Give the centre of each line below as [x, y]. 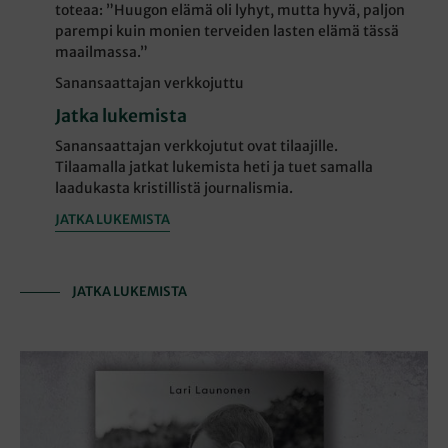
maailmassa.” [102, 52]
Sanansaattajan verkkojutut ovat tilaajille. [197, 146]
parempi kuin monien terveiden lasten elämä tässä [227, 31]
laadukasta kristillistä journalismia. [174, 188]
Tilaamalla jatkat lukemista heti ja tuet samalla [214, 167]
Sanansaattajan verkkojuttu [150, 83]
